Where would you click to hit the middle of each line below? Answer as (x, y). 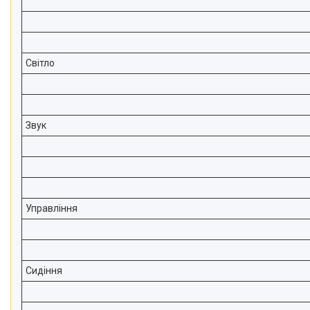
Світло (40, 63)
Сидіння (44, 271)
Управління (52, 208)
